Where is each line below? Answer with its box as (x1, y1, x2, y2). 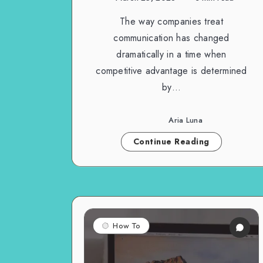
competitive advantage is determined (96, 63, 247, 77)
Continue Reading (133, 135, 210, 147)
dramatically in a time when (116, 47, 227, 61)
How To (113, 220, 140, 230)
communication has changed (113, 31, 230, 45)
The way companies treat (120, 14, 223, 28)
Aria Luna (168, 114, 203, 126)
